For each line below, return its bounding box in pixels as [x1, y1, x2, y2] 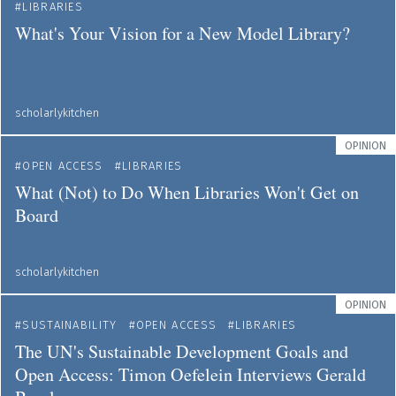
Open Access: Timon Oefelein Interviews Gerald [15, 362, 366, 386]
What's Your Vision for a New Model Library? [15, 21, 350, 45]
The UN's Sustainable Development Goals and [15, 339, 348, 363]
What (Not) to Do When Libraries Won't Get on [15, 180, 359, 204]
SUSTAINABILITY [22, 318, 118, 331]
